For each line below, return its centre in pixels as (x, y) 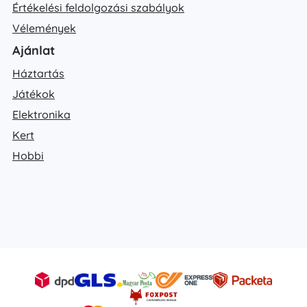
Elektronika (41, 115)
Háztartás (38, 74)
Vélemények (44, 28)
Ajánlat (34, 51)
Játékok (34, 94)
